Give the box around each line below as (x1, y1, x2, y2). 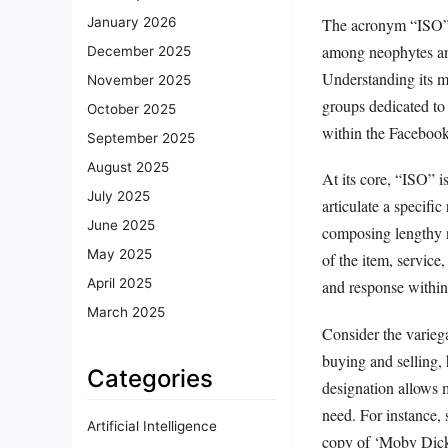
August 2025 (87, 159, 169, 176)
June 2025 (87, 217, 155, 234)
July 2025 (87, 188, 150, 205)
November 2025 (87, 72, 191, 89)
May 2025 (87, 246, 152, 263)
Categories (87, 364, 213, 394)
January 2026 (87, 14, 176, 31)
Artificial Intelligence (87, 418, 217, 435)
